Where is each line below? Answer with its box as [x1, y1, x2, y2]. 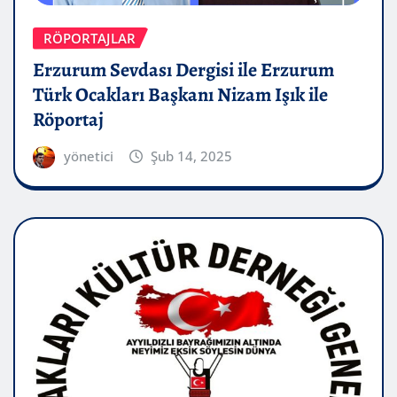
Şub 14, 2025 [151, 147, 233, 166]
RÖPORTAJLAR [43, 28, 136, 47]
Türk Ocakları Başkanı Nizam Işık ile [33, 82, 328, 109]
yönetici [63, 147, 113, 166]
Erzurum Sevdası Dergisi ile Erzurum [33, 57, 334, 84]
